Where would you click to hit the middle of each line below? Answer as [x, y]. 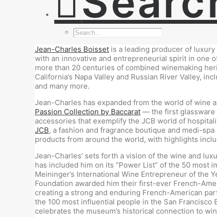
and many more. [62, 86]
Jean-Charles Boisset [72, 49]
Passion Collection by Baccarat [88, 112]
